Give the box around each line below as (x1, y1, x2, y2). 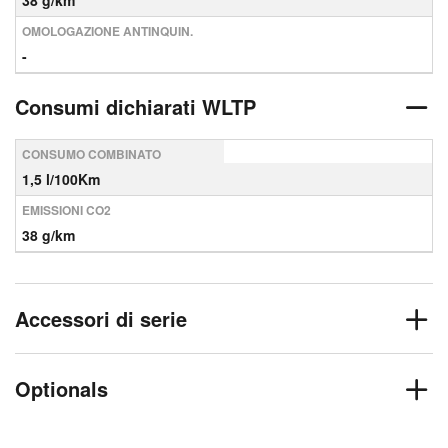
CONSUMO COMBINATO (22, 145, 161, 163)
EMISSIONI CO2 (22, 201, 111, 219)
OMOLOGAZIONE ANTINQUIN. (22, 22, 193, 40)
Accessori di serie (15, 304, 187, 333)
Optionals (15, 374, 108, 403)
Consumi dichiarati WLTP (15, 92, 256, 121)
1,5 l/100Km (22, 169, 100, 189)
